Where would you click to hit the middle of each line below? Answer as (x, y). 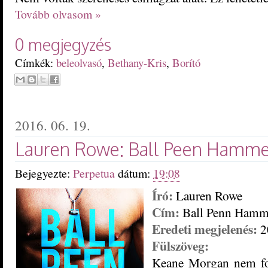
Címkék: (36, 62)
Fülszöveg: (180, 245)
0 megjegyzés (63, 44)
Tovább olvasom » (58, 14)
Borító (186, 62)
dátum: (135, 173)
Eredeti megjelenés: (205, 229)
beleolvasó (79, 62)
